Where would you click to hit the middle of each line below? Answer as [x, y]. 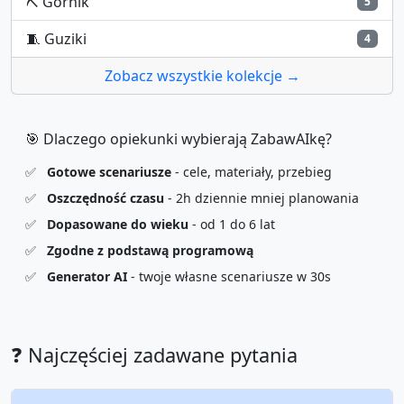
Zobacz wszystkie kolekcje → [202, 75]
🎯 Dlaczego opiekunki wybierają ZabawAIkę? [179, 138]
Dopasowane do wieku [118, 224]
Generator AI [87, 276]
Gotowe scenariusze [109, 171]
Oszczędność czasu [106, 197]
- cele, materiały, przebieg [252, 171]
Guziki [65, 38]
